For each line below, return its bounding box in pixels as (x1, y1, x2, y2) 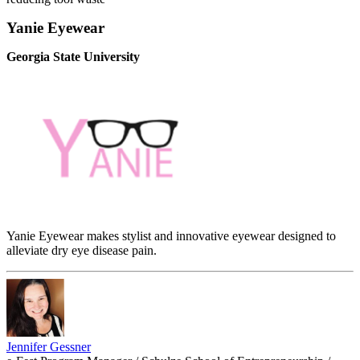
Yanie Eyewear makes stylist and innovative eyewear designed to (6, 229, 336, 243)
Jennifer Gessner (6, 340, 91, 354)
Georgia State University (6, 50, 140, 64)
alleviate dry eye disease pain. (6, 243, 157, 258)
